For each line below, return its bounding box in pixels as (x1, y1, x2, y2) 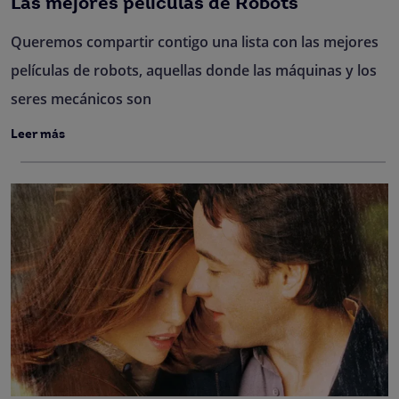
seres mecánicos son (11, 89, 151, 109)
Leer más (11, 128, 65, 142)
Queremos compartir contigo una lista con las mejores (11, 32, 379, 52)
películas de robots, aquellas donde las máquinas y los (11, 61, 377, 80)
